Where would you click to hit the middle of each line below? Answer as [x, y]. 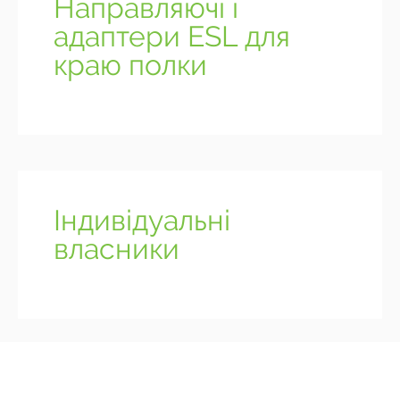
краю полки [130, 65]
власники [117, 249]
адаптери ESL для [172, 37]
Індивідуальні [142, 221]
